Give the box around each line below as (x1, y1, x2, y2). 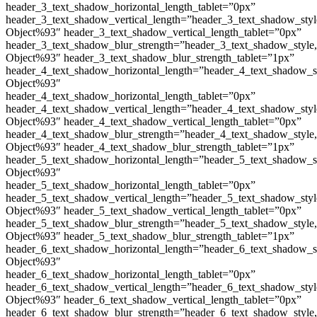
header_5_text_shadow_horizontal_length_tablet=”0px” (6, 178, 255, 191)
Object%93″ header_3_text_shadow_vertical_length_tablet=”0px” (6, 25, 301, 38)
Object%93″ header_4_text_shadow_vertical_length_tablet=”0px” (6, 115, 301, 127)
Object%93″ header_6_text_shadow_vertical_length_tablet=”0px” (6, 293, 301, 306)
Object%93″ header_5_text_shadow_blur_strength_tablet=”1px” (6, 229, 294, 242)
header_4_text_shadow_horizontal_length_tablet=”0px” (6, 89, 255, 102)
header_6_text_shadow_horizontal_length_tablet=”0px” (6, 267, 255, 280)
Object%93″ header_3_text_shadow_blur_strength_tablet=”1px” (6, 51, 294, 64)
